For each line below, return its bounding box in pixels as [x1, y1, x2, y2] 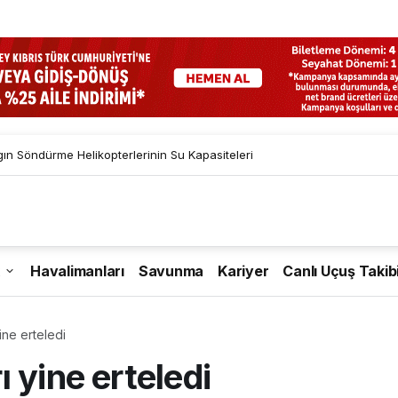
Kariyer [218, 262, 269, 281]
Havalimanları [30, 262, 124, 281]
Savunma [138, 262, 203, 281]
